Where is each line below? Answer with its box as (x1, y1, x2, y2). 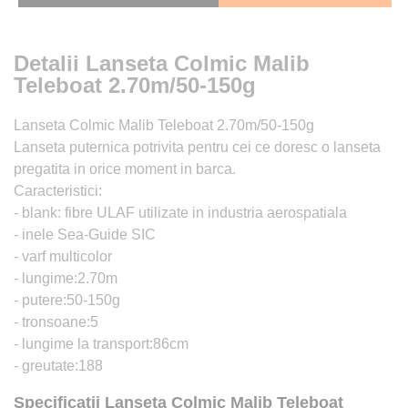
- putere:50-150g (14, 291, 120, 308)
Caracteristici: (14, 182, 102, 199)
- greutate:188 (14, 357, 103, 373)
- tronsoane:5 (14, 313, 98, 330)
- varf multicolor (14, 248, 112, 264)
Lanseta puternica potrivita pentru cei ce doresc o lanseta (14, 138, 381, 155)
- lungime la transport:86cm (14, 335, 189, 352)
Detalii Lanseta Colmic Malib (14, 50, 310, 76)
